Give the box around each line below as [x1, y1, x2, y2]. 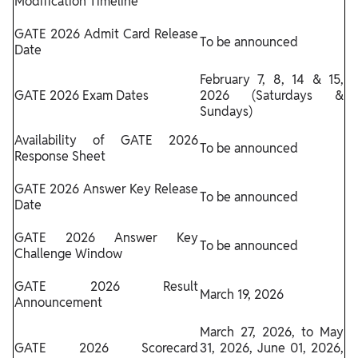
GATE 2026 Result [14, 278, 198, 296]
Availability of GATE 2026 [14, 132, 198, 149]
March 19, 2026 [200, 286, 284, 304]
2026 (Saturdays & [200, 87, 344, 105]
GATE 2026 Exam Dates [14, 87, 149, 105]
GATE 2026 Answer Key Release [14, 181, 198, 198]
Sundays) [200, 103, 253, 121]
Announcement [14, 294, 102, 312]
